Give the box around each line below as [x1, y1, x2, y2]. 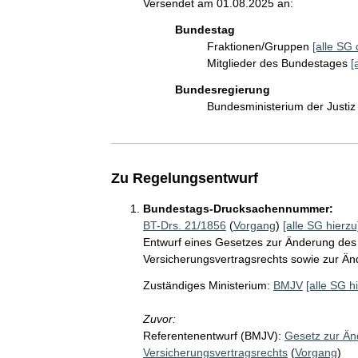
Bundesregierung [174, 83, 270, 96]
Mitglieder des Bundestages [206, 57, 351, 70]
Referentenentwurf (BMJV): [142, 329, 281, 342]
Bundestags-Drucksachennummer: [142, 202, 333, 215]
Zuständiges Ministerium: [142, 279, 270, 292]
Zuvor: [142, 312, 176, 325]
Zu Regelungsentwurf [110, 170, 258, 186]
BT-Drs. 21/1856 [142, 219, 226, 232]
